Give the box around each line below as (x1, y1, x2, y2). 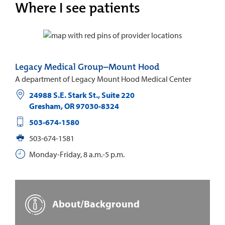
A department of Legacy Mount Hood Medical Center (15, 73, 191, 84)
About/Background (50, 197, 140, 210)
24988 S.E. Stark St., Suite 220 (29, 89, 135, 100)
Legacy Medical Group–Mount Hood (15, 60, 159, 73)
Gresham (29, 100, 61, 111)
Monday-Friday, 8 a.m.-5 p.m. (29, 149, 125, 159)
